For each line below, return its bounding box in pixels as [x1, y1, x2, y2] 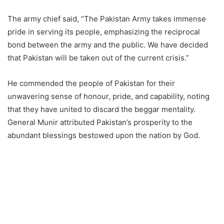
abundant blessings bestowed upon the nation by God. [7, 130, 200, 140]
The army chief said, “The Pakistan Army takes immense [7, 13, 206, 23]
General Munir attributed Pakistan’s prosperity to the [7, 117, 192, 127]
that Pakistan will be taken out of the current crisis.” [7, 52, 189, 62]
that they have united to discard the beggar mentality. [7, 104, 195, 114]
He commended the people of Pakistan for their [7, 78, 175, 88]
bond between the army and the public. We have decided [7, 39, 208, 49]
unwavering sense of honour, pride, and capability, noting [7, 91, 209, 101]
